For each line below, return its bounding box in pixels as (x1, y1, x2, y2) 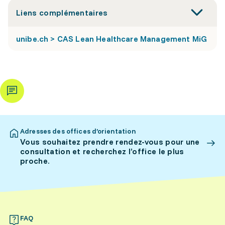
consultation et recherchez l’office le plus (20, 146, 184, 156)
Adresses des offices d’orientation (20, 127, 136, 136)
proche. (20, 156, 50, 166)
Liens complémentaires (16, 8, 108, 18)
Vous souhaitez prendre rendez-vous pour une (20, 137, 200, 147)
